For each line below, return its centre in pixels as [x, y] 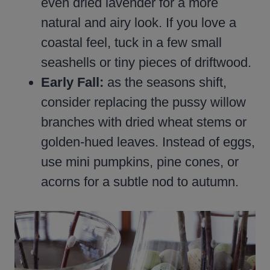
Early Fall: [72, 83]
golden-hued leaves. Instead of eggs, [148, 142]
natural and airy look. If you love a [139, 23]
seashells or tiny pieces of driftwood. [146, 63]
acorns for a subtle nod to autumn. [140, 182]
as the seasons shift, [165, 83]
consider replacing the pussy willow [143, 102]
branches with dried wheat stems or [144, 122]
